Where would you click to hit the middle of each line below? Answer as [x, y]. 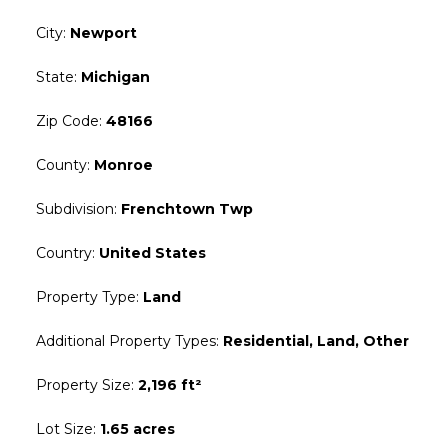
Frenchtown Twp [187, 209]
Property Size [83, 385]
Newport [103, 33]
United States [152, 253]
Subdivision [75, 209]
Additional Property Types [126, 341]
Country [64, 253]
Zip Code [67, 121]
